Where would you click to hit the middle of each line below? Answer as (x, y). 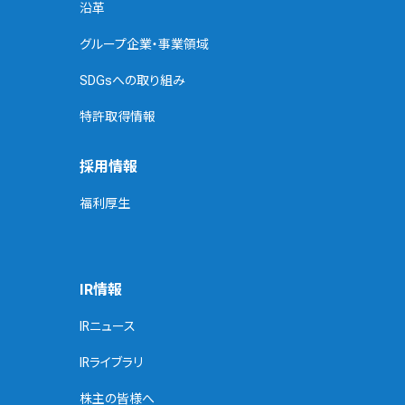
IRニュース (108, 327)
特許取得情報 (118, 117)
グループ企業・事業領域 (144, 45)
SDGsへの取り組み (132, 81)
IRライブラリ (111, 363)
